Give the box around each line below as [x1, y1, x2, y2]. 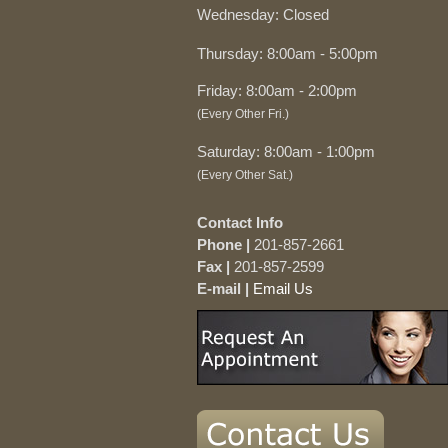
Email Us [253, 280, 313, 297]
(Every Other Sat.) [197, 168, 293, 182]
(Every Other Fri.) [197, 107, 289, 121]
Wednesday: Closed [197, 6, 329, 23]
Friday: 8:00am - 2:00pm [197, 82, 357, 99]
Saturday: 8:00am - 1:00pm [197, 143, 375, 160]
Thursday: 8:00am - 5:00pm [197, 45, 378, 62]
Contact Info [197, 214, 283, 231]
